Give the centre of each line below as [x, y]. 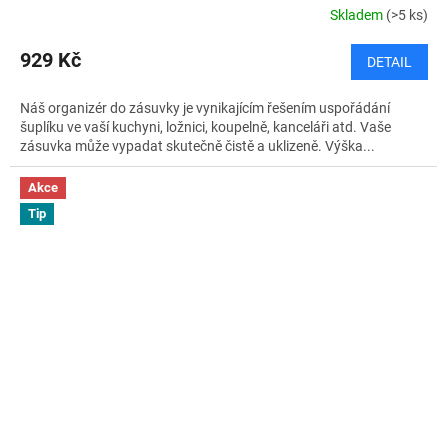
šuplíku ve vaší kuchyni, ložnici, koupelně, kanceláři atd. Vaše [205, 127]
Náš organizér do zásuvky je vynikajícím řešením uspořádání [205, 108]
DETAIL [389, 62]
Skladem [358, 14]
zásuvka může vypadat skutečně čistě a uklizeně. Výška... [197, 146]
